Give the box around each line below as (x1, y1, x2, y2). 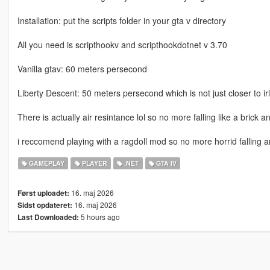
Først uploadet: (17, 188, 69, 199)
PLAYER (80, 159, 107, 168)
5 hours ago (78, 212, 120, 222)
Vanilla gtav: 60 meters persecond (17, 63, 147, 75)
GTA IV (154, 159, 177, 168)
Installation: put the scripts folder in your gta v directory (17, 14, 226, 27)
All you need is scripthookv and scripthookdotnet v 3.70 (17, 39, 227, 51)
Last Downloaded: (17, 212, 79, 223)
